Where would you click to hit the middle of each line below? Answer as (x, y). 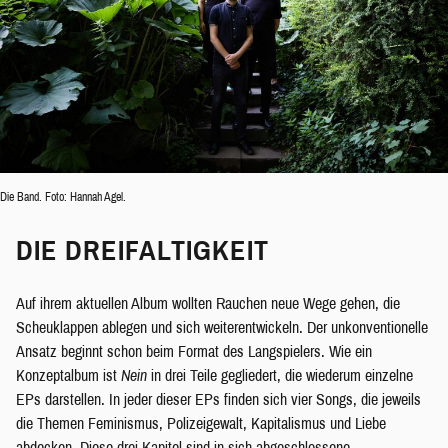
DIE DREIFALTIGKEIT (143, 250)
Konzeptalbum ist (68, 375)
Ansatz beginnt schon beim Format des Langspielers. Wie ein (194, 351)
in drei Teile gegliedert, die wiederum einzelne (280, 375)
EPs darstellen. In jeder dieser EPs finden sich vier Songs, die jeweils (218, 399)
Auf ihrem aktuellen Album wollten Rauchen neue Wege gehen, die (208, 303)
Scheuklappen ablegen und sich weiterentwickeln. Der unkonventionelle (222, 327)
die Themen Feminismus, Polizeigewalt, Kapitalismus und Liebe (201, 423)
